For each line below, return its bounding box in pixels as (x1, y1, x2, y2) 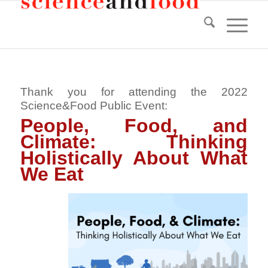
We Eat (20, 163, 89, 185)
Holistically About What (20, 147, 248, 169)
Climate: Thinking (20, 131, 248, 153)
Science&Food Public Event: (20, 99, 167, 112)
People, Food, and (20, 115, 248, 137)
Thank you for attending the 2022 (20, 86, 248, 99)
